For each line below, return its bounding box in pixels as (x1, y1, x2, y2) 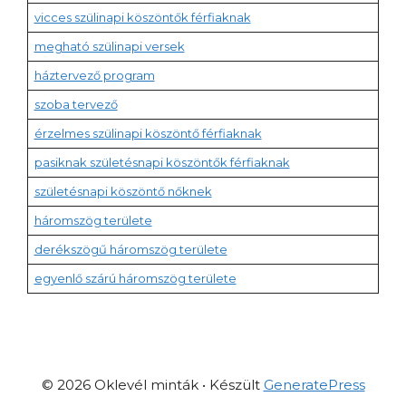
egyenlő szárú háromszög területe (34, 271, 237, 285)
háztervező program (34, 68, 155, 82)
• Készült (198, 376, 264, 393)
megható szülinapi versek (34, 39, 185, 53)
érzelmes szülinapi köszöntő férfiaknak (34, 126, 262, 140)
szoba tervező (34, 97, 118, 111)
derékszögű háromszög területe (34, 242, 227, 256)
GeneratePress (263, 376, 365, 393)
